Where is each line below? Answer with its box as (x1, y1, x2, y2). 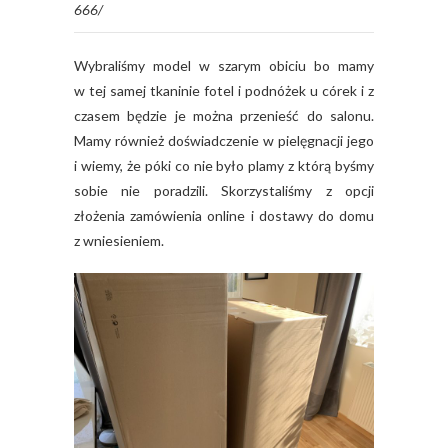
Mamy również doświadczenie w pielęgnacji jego (74, 132, 374, 149)
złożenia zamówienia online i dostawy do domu (74, 207, 374, 224)
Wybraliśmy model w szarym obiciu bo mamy (74, 57, 374, 74)
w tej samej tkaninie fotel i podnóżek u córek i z (74, 82, 374, 99)
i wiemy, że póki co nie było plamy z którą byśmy (74, 157, 374, 174)
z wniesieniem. (74, 232, 164, 249)
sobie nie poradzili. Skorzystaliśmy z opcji (74, 182, 374, 199)
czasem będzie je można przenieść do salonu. (74, 107, 374, 124)
